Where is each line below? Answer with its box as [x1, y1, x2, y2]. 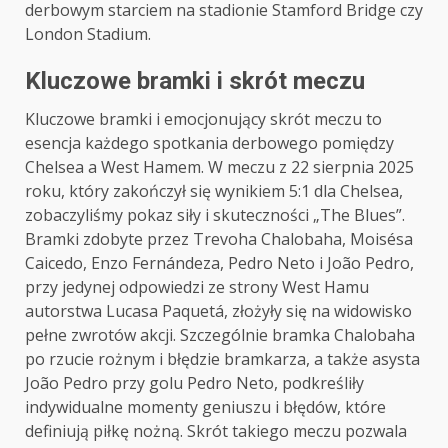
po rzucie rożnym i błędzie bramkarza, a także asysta [25, 348, 420, 370]
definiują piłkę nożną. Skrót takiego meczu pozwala [25, 420, 407, 442]
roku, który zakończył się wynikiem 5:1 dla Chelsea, [25, 180, 403, 202]
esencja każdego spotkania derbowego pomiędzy [25, 132, 394, 154]
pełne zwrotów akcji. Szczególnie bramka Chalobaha [25, 324, 415, 346]
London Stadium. [25, 23, 151, 45]
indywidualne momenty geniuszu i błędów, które [25, 396, 386, 418]
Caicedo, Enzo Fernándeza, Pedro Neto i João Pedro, [25, 252, 414, 274]
